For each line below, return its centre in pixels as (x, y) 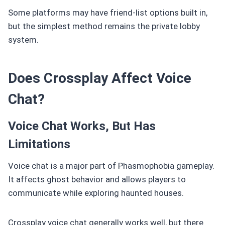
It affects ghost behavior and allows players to (97, 179)
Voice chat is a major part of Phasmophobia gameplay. (111, 165)
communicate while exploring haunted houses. (96, 193)
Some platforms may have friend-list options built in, (108, 12)
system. (23, 39)
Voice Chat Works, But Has (82, 126)
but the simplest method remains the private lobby (104, 26)
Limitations (39, 144)
